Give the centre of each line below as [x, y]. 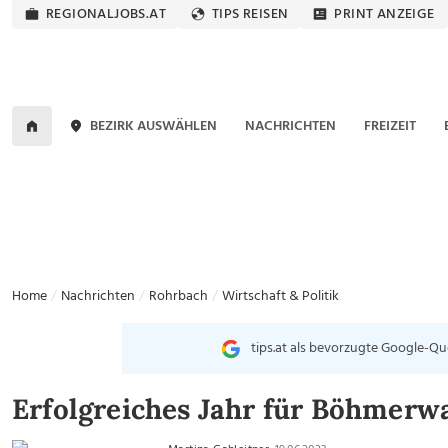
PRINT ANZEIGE [384, 14]
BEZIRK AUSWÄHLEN [154, 126]
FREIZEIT [389, 126]
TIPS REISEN [250, 14]
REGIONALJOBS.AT [106, 14]
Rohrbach [178, 296]
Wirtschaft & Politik [280, 296]
